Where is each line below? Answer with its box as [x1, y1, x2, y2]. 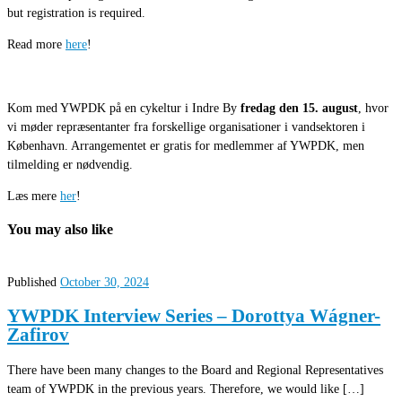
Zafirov [7, 324, 69, 346]
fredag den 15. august [240, 100, 358, 115]
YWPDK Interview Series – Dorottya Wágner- [7, 305, 380, 328]
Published [7, 274, 60, 289]
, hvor [358, 100, 389, 115]
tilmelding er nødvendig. [7, 156, 133, 171]
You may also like [7, 221, 113, 239]
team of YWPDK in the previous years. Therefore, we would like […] [7, 380, 364, 396]
